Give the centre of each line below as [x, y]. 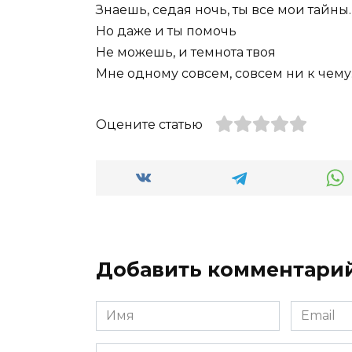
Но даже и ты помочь [166, 31]
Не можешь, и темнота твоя [186, 53]
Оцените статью [149, 125]
